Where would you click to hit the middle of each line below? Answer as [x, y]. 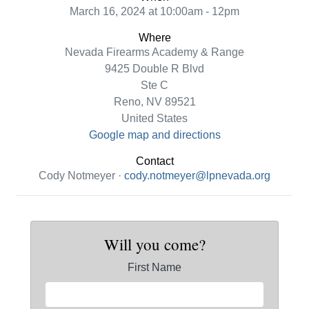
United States [154, 119]
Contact [154, 161]
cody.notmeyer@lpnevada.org [197, 176]
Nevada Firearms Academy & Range [154, 52]
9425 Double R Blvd [154, 69]
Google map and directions [154, 135]
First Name [154, 268]
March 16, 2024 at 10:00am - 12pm [154, 12]
